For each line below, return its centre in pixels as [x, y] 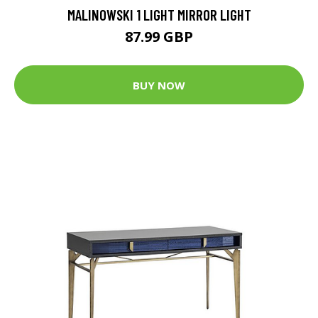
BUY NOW [159, 85]
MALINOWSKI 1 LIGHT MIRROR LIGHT [159, 15]
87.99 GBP [159, 37]
